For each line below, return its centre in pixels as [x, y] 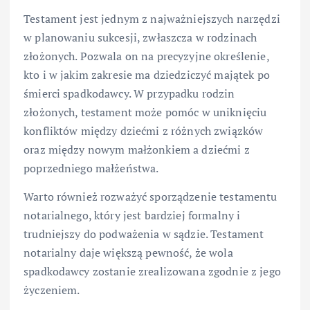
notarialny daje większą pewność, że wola [128, 253]
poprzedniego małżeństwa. [91, 168]
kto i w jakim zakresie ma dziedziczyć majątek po [147, 75]
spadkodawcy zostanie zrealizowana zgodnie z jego [152, 272]
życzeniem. [52, 290]
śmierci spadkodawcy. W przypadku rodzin [129, 93]
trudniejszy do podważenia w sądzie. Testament [144, 234]
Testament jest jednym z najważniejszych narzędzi [152, 19]
